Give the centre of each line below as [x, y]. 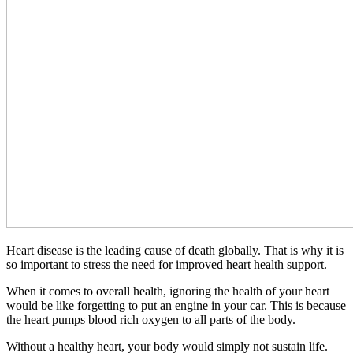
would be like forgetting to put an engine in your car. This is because [176, 305]
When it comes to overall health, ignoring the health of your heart [168, 291]
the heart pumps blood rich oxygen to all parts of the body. [151, 320]
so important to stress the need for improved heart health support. [167, 264]
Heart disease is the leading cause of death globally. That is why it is [175, 250]
